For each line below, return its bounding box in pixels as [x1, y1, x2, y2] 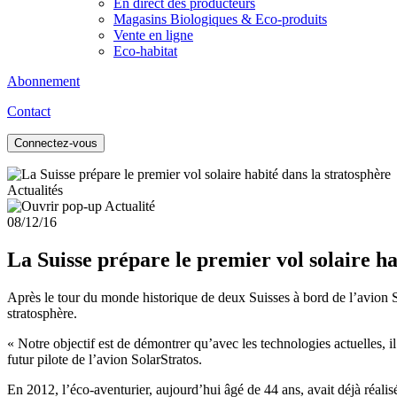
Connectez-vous [14, 136, 97, 151]
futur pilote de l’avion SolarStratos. [7, 352, 202, 368]
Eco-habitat [113, 43, 177, 59]
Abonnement [7, 74, 80, 90]
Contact [7, 104, 51, 120]
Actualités [7, 183, 63, 198]
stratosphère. [7, 306, 77, 322]
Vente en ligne [113, 27, 193, 43]
